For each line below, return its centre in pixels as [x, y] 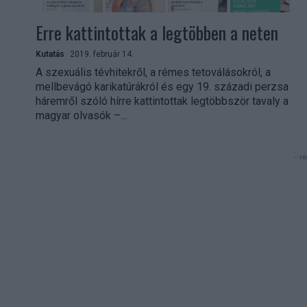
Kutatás [50, 54]
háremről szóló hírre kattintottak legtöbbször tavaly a [162, 101]
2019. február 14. [102, 54]
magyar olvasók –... [81, 115]
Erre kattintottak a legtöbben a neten [157, 32]
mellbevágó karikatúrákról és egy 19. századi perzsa [162, 86]
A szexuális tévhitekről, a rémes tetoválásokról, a [153, 72]
